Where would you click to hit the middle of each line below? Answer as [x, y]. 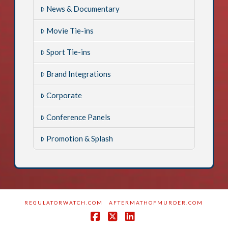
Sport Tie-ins [69, 52]
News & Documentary [83, 9]
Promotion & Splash [80, 139]
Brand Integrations [79, 74]
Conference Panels [79, 117]
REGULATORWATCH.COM [64, 202]
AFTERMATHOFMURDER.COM [156, 202]
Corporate [64, 95]
